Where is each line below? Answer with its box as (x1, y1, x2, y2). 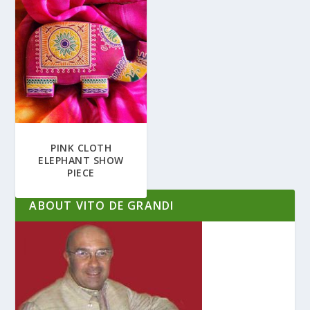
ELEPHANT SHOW (38, 153, 124, 167)
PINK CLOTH (51, 140, 112, 154)
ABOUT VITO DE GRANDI (29, 197, 174, 213)
